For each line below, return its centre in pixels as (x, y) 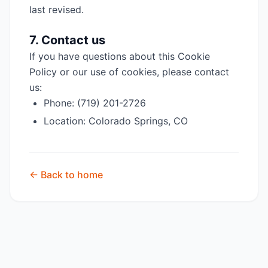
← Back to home (66, 175)
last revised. (57, 10)
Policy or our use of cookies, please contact (129, 72)
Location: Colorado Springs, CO (116, 121)
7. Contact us (67, 40)
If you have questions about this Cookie (120, 56)
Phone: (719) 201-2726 (95, 103)
